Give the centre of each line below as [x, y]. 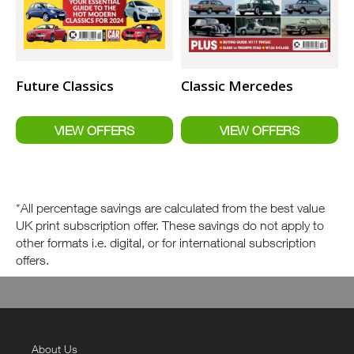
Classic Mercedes [237, 86]
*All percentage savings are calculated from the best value [170, 208]
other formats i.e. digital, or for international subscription [166, 243]
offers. [32, 260]
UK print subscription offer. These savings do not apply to [170, 226]
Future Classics [65, 86]
